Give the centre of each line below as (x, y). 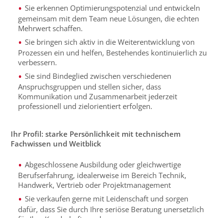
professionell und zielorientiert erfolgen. (85, 106)
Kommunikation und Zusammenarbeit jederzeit (98, 96)
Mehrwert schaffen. (51, 28)
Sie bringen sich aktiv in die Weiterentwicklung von (110, 42)
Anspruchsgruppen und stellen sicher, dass (90, 87)
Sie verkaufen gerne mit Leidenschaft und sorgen (107, 199)
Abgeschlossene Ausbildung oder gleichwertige (103, 164)
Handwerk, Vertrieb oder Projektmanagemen (93, 185)
